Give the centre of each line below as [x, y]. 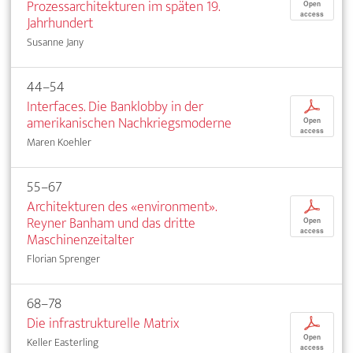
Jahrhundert [60, 23]
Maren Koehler [59, 142]
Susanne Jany [55, 42]
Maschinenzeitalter [80, 240]
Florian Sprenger [63, 258]
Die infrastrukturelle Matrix [103, 323]
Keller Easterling [63, 342]
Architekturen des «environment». [122, 206]
